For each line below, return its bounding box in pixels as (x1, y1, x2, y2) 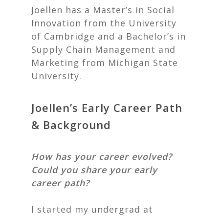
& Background (31, 117, 111, 132)
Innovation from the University (31, 17, 176, 29)
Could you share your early (31, 164, 157, 175)
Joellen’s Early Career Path (31, 100, 182, 115)
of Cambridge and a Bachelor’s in (31, 30, 186, 42)
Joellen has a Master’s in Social (31, 4, 175, 16)
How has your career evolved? (31, 151, 172, 162)
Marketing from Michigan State (31, 57, 178, 68)
